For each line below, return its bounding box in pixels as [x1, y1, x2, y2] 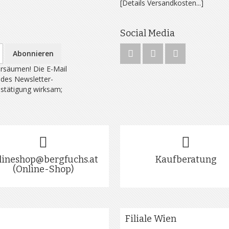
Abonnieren [12, 49, 54, 58]
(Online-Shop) [12, 164, 74, 175]
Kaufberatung [155, 154, 217, 165]
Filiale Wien [125, 213, 177, 224]
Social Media [120, 28, 175, 39]
